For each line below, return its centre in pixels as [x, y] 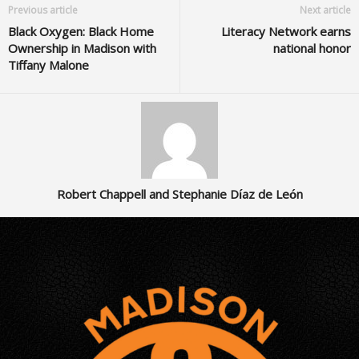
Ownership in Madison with [82, 48]
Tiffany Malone [48, 65]
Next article [325, 10]
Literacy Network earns [286, 31]
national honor [312, 48]
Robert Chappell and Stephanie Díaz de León [179, 194]
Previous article [43, 10]
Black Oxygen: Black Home [81, 31]
